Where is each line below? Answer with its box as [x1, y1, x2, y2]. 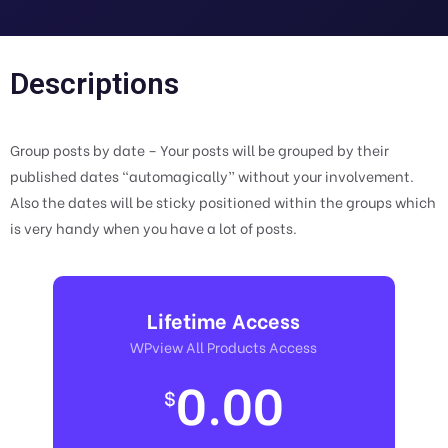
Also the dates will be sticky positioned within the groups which [10, 191, 436, 213]
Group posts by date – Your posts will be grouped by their [10, 139, 389, 161]
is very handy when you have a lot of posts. [10, 217, 297, 239]
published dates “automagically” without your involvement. [10, 165, 414, 187]
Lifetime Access [147, 305, 301, 335]
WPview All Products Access [130, 336, 318, 358]
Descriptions [10, 66, 179, 102]
